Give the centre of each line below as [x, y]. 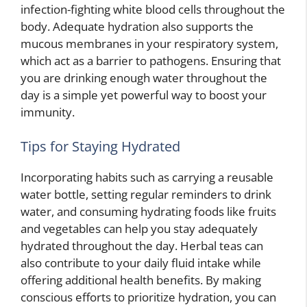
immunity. [48, 112]
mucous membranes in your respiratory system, [149, 44]
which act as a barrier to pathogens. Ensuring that [151, 61]
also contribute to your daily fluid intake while [141, 262]
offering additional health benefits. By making [141, 280]
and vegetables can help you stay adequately [139, 228]
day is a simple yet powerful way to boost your [144, 95]
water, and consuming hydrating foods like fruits [148, 211]
